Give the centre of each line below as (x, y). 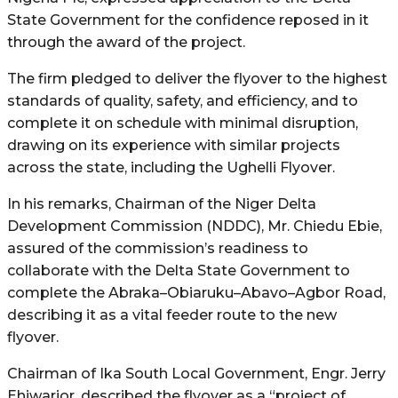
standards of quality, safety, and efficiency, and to (183, 100)
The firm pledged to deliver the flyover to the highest (197, 78)
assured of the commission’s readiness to (158, 248)
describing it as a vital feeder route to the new (172, 314)
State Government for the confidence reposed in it (188, 20)
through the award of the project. (126, 42)
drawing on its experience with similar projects (174, 145)
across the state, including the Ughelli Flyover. (171, 167)
